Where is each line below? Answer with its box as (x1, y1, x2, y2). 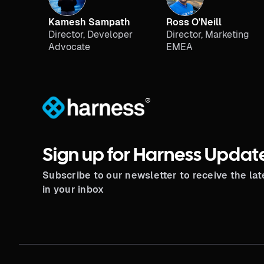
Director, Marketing (166, 29, 249, 40)
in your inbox (42, 184, 104, 196)
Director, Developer (48, 29, 133, 40)
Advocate (48, 41, 90, 52)
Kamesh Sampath (48, 16, 130, 28)
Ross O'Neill (166, 16, 222, 28)
